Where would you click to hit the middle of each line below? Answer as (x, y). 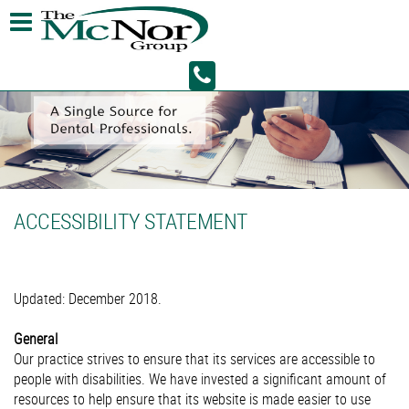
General (36, 339)
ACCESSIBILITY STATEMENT (131, 221)
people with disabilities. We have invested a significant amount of (200, 379)
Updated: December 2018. (88, 299)
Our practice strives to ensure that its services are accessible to (194, 359)
